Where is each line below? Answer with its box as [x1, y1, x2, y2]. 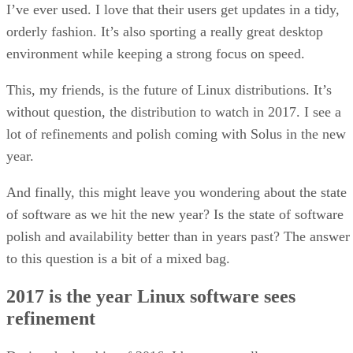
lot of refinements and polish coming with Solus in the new [6, 126, 346, 143]
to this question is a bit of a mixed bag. [6, 251, 230, 267]
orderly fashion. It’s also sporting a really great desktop [6, 24, 323, 40]
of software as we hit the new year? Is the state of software [6, 206, 344, 223]
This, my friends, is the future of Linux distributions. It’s [6, 82, 332, 98]
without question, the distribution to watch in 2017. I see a [6, 104, 341, 121]
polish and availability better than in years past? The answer [6, 229, 350, 245]
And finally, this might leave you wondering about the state [6, 184, 347, 201]
